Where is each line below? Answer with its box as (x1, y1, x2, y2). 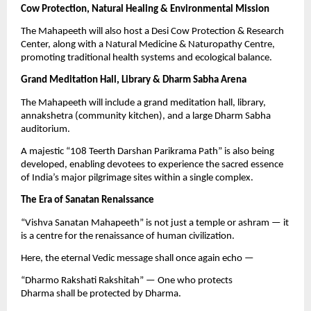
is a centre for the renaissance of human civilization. (21, 230, 235, 242)
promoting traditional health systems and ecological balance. (21, 52, 272, 63)
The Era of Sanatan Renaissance (21, 195, 154, 206)
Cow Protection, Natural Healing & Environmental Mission (21, 3, 269, 15)
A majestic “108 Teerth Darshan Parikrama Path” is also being (21, 146, 274, 157)
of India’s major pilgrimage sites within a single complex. (21, 172, 253, 183)
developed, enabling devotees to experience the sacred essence (21, 159, 283, 170)
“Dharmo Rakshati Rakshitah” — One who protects (21, 276, 233, 287)
